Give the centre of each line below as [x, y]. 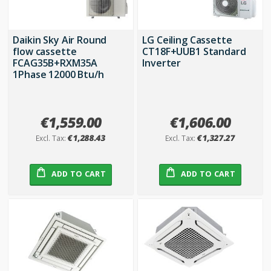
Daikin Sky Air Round [60, 40]
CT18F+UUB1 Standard [194, 51]
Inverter [162, 63]
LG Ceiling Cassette [187, 40]
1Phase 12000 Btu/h [58, 74]
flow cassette [45, 51]
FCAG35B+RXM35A [55, 63]
